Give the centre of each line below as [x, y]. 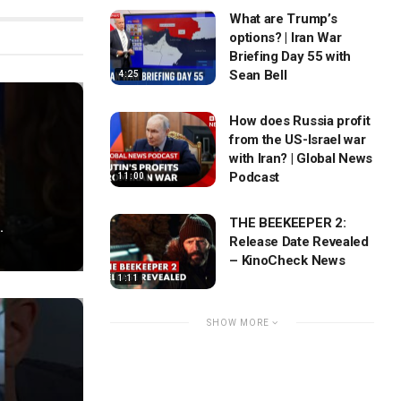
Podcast [255, 177]
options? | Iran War [286, 37]
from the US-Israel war [298, 139]
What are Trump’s [283, 18]
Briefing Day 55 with [290, 56]
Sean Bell [258, 75]
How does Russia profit [300, 120]
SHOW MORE [239, 323]
